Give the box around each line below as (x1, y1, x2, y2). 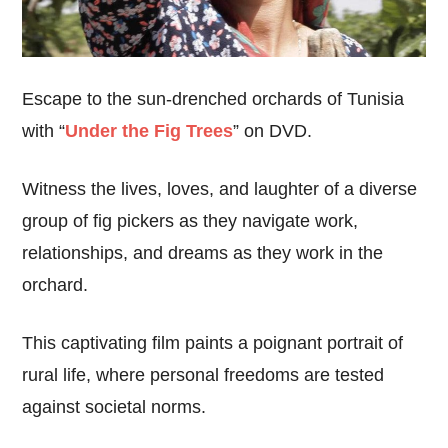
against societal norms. (22, 396, 207, 417)
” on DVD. (233, 120, 313, 141)
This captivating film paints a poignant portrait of (22, 332, 404, 353)
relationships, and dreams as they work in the (22, 242, 384, 263)
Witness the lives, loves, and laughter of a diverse (22, 178, 418, 199)
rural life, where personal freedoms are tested (22, 364, 385, 385)
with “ (22, 120, 66, 141)
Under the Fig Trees (65, 120, 234, 141)
